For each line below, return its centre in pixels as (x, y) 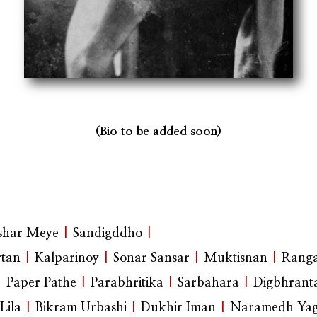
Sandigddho (108, 234)
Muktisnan (236, 259)
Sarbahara (208, 283)
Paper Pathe (41, 283)
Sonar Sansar (151, 259)
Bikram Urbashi (81, 308)
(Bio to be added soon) (158, 132)
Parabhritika (127, 283)
